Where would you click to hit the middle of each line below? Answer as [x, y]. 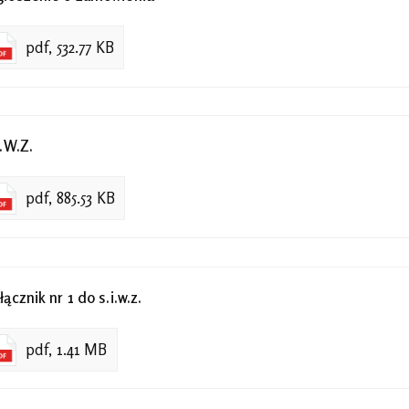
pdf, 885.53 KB [70, 199]
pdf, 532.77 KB [70, 48]
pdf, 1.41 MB [67, 349]
